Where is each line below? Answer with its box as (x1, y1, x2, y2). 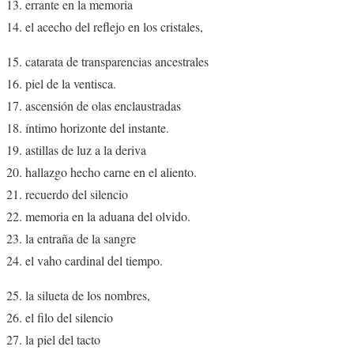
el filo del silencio (25, 308, 113, 326)
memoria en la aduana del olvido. (25, 207, 190, 224)
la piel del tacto (25, 330, 100, 348)
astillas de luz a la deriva (25, 141, 146, 158)
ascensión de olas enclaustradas (25, 96, 181, 114)
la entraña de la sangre (25, 229, 136, 247)
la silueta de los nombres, (25, 286, 150, 303)
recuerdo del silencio (25, 185, 128, 202)
